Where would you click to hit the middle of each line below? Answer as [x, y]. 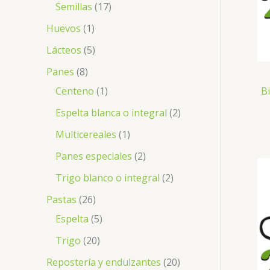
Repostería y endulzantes [104, 262]
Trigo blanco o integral [108, 177]
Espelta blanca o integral [111, 112]
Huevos [64, 28]
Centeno [75, 91]
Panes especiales [94, 156]
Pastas [61, 199]
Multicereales [86, 134]
